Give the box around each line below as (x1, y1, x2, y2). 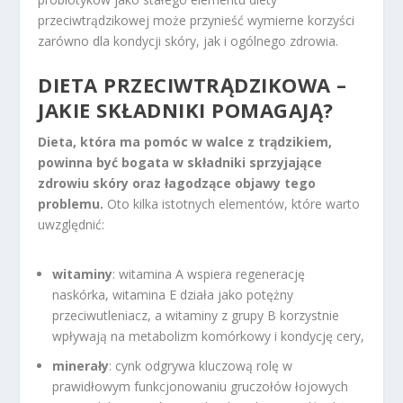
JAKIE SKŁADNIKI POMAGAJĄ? (38, 95, 334, 123)
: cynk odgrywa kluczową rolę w (109, 356, 293, 374)
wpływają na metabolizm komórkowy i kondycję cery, (52, 327, 365, 345)
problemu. (38, 194, 104, 212)
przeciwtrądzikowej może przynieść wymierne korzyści (38, 12, 355, 30)
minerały (52, 356, 110, 374)
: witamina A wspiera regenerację (112, 264, 306, 282)
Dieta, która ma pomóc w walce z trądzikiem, (38, 132, 333, 150)
